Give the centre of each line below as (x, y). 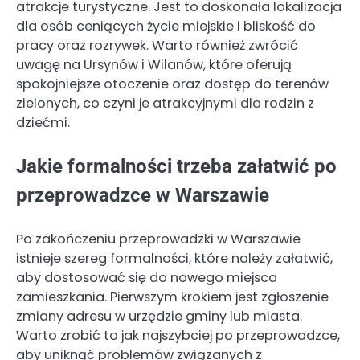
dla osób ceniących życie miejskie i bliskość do (166, 27)
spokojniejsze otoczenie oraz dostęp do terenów (172, 84)
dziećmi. (43, 123)
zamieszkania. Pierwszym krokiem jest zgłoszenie (172, 297)
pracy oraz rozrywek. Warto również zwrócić (157, 46)
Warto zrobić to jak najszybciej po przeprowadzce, (178, 335)
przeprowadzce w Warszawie (143, 196)
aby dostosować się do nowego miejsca (147, 277)
